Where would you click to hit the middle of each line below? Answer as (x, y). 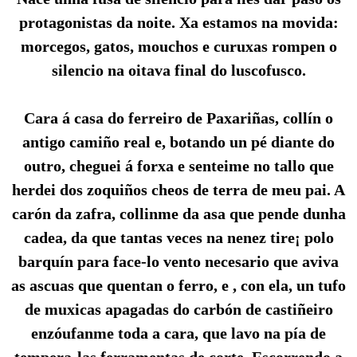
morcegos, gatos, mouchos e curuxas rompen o (178, 47)
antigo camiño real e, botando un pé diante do (178, 142)
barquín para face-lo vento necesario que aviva (178, 262)
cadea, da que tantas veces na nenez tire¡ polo (178, 238)
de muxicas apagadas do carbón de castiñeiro (178, 310)
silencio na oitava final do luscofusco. (178, 71)
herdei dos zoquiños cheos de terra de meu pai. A (178, 190)
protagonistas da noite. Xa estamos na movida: (178, 23)
